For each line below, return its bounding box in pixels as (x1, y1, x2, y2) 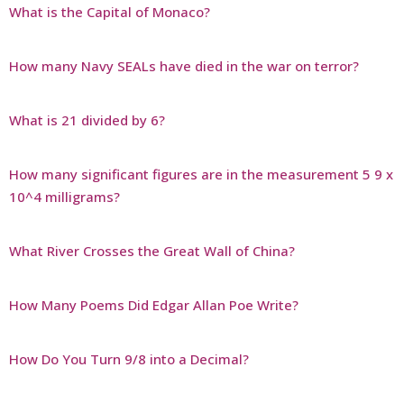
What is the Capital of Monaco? (9, 2, 210, 21)
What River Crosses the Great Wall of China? (9, 241, 295, 260)
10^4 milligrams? (9, 187, 120, 206)
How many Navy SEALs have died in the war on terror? (9, 56, 359, 75)
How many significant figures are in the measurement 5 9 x (9, 164, 393, 183)
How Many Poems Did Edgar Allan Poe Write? (9, 295, 298, 314)
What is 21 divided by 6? (9, 110, 165, 129)
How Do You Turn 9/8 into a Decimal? (9, 349, 249, 368)
